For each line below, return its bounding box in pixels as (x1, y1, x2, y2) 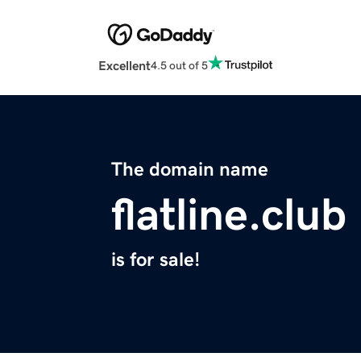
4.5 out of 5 (151, 59, 208, 71)
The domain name (111, 160, 268, 180)
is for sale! (111, 250, 200, 270)
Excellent (98, 59, 151, 73)
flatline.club (111, 192, 346, 238)
